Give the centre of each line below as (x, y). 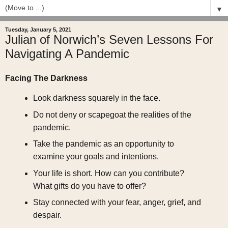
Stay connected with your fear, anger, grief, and (117, 203)
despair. (47, 215)
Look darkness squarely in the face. (96, 98)
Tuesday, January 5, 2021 (38, 30)
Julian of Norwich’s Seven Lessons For (109, 40)
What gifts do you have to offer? (89, 186)
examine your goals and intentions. (96, 157)
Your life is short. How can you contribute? (108, 173)
